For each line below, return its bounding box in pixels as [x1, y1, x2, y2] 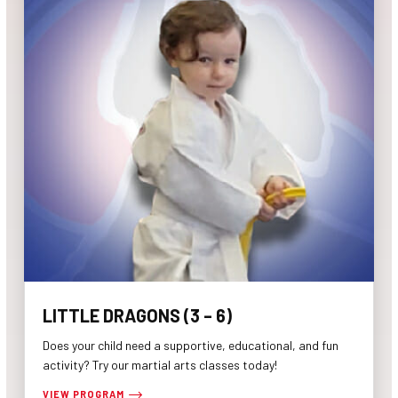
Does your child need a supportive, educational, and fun [43, 338, 338, 353]
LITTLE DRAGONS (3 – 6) [43, 305, 232, 326]
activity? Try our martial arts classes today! [43, 357, 277, 372]
